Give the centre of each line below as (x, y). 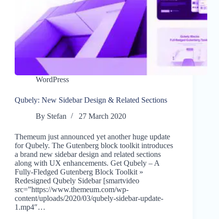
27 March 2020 (103, 116)
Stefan (57, 116)
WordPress (52, 80)
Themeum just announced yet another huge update (92, 137)
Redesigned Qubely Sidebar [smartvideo (77, 181)
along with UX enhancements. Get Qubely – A (87, 163)
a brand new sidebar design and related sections (88, 154)
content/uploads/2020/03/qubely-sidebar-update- (89, 198)
